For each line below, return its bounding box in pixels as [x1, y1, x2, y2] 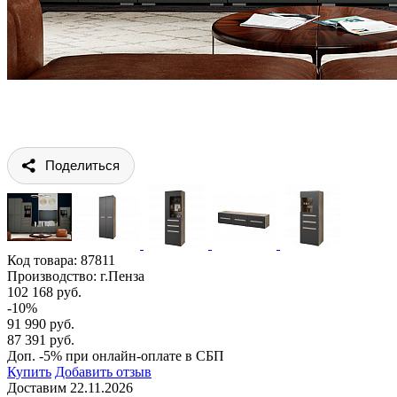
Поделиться [45, 157, 120, 173]
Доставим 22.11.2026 [7, 379, 133, 395]
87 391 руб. [7, 331, 74, 347]
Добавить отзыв [55, 363, 152, 379]
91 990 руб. [7, 315, 74, 331]
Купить [7, 363, 51, 379]
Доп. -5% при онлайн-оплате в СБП [7, 347, 224, 363]
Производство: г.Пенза [7, 268, 144, 284]
